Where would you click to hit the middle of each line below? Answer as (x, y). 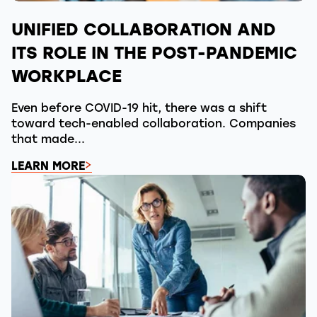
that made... (48, 140)
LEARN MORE (48, 167)
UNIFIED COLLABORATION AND (144, 31)
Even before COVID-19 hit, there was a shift (139, 109)
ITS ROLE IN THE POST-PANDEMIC (154, 55)
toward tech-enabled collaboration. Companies (154, 125)
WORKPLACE (67, 78)
